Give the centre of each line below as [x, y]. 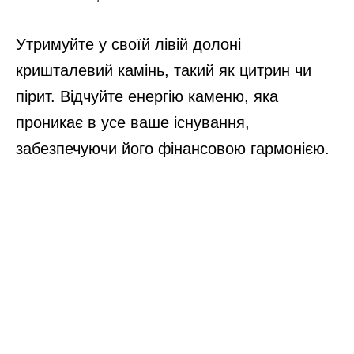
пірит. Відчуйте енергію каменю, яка [147, 97]
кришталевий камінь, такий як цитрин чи [164, 71]
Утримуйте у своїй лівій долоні [128, 45]
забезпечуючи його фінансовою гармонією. [173, 149]
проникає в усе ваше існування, [133, 123]
